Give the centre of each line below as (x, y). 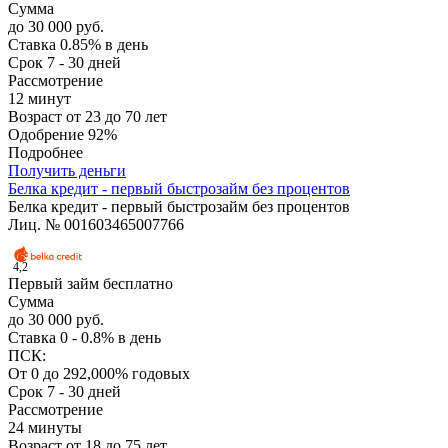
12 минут (39, 99)
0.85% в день (104, 45)
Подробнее (45, 153)
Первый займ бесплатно (90, 284)
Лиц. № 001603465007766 (96, 225)
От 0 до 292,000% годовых (99, 374)
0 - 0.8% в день (110, 338)
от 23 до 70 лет (116, 117)
